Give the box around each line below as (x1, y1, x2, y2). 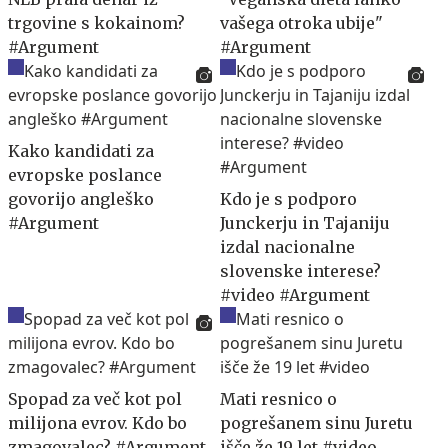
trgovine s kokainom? (8, 13, 185, 34)
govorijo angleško (8, 189, 154, 210)
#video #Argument (220, 285, 370, 306)
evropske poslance (8, 165, 162, 186)
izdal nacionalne (220, 237, 355, 258)
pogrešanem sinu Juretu (220, 413, 413, 434)
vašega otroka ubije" (220, 13, 383, 34)
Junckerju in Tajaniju (220, 213, 390, 234)
